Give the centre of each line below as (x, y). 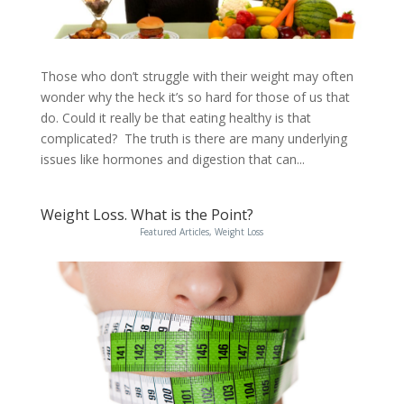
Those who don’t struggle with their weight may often (197, 76)
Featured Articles (175, 231)
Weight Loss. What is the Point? (147, 214)
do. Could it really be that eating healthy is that (175, 117)
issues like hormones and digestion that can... (172, 159)
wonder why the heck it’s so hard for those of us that (195, 96)
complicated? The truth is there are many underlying (193, 138)
